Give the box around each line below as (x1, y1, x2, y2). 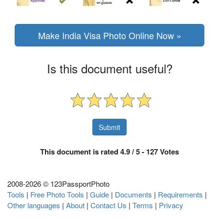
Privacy (159, 200, 183, 211)
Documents (115, 189, 152, 200)
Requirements (158, 189, 203, 200)
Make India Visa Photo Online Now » (38, 29, 181, 42)
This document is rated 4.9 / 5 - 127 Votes (40, 146, 179, 157)
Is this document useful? (46, 60, 173, 77)
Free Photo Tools (30, 189, 84, 200)
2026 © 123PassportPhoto (25, 178, 109, 189)
